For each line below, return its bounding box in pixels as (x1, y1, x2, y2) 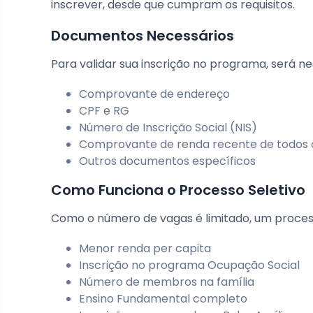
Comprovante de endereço (79, 86, 230, 103)
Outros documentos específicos (79, 153, 256, 170)
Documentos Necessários (51, 26, 234, 46)
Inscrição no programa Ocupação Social (79, 257, 300, 274)
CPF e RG (79, 103, 129, 119)
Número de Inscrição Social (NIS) (79, 119, 257, 136)
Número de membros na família (79, 274, 254, 291)
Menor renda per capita (79, 240, 211, 257)
